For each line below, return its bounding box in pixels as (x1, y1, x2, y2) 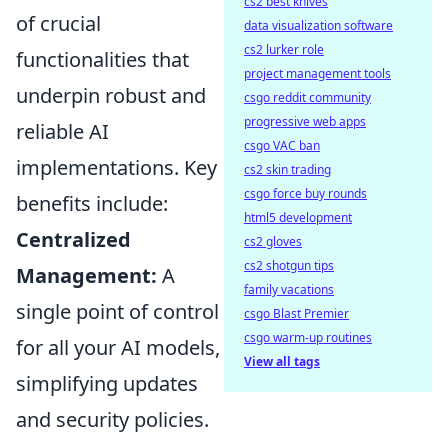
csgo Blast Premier (244, 305, 349, 322)
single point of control (16, 298, 219, 326)
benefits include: (16, 190, 168, 218)
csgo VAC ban (244, 137, 320, 154)
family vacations (244, 281, 334, 298)
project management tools (244, 65, 391, 82)
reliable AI (16, 118, 109, 146)
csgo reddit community (244, 89, 371, 106)
